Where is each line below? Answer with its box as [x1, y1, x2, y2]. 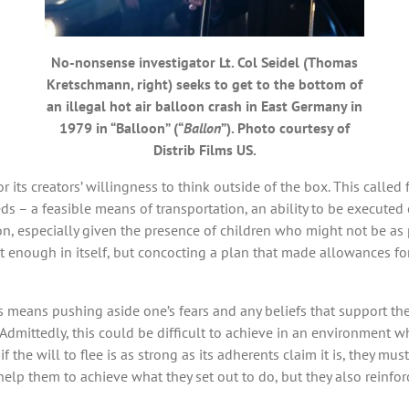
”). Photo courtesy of [221, 118, 350, 137]
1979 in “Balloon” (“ [59, 118, 184, 137]
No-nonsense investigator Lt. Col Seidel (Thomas [51, 52, 358, 71]
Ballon [184, 118, 221, 137]
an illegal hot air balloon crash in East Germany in [47, 96, 362, 115]
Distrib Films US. [152, 140, 257, 159]
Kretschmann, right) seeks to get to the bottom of [47, 74, 362, 93]
